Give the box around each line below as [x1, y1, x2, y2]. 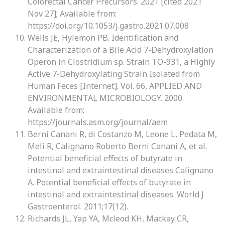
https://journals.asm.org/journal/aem [28, 117, 168, 128]
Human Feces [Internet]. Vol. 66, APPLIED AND [28, 80, 202, 91]
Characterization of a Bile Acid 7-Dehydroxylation [28, 44, 213, 55]
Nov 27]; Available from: [28, 8, 117, 19]
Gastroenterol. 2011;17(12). [28, 201, 128, 212]
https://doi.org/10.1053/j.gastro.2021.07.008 [28, 20, 189, 31]
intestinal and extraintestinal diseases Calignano [28, 165, 213, 176]
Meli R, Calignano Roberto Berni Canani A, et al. [28, 141, 207, 152]
